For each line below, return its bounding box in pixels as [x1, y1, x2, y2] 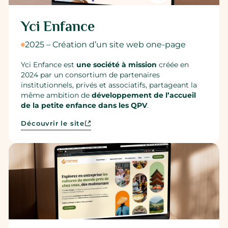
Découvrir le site [21, 119, 85, 127]
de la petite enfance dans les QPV [21, 101, 148, 109]
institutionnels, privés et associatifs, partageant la [21, 80, 197, 89]
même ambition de [21, 91, 92, 99]
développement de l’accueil [92, 91, 196, 99]
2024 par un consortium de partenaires [21, 70, 160, 79]
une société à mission [76, 60, 157, 69]
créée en [157, 60, 189, 69]
